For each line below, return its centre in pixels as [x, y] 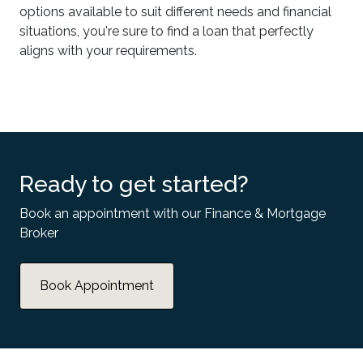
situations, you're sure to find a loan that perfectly [167, 31]
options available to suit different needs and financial [175, 12]
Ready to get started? [134, 184]
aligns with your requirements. [108, 51]
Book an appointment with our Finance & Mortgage [173, 214]
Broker [39, 233]
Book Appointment [97, 286]
